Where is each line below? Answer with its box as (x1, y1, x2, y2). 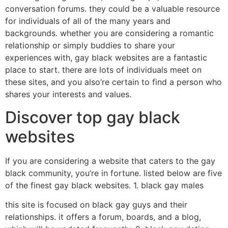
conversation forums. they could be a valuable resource (5, 4, 220, 14)
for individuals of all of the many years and (5, 16, 170, 26)
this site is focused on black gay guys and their (5, 199, 187, 210)
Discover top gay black (5, 107, 180, 127)
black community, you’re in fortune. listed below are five (5, 167, 222, 178)
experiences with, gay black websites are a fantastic (5, 52, 207, 63)
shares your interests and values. (5, 89, 131, 100)
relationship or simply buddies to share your (5, 40, 175, 51)
